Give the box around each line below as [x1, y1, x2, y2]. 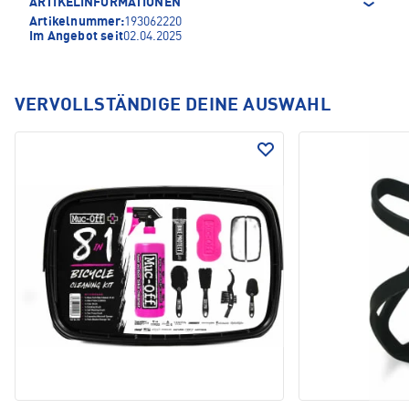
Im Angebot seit [29, 30, 123, 44]
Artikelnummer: [29, 16, 124, 29]
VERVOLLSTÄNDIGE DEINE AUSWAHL [15, 97, 331, 116]
